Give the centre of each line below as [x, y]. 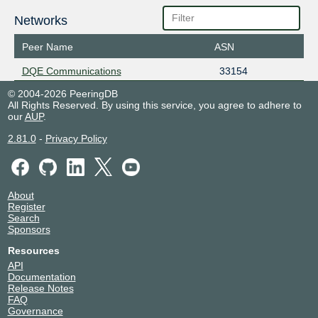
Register [26, 206]
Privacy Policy [76, 139]
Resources [33, 250]
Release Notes [40, 288]
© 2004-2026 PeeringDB [62, 94]
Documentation [42, 276]
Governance [35, 311]
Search [23, 218]
